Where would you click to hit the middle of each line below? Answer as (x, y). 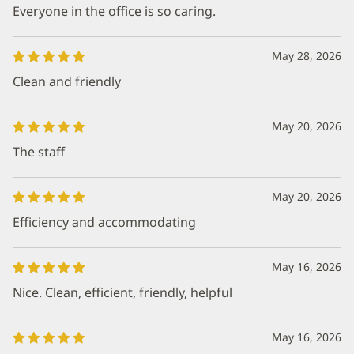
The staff (39, 151)
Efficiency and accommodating (104, 222)
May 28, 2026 (307, 55)
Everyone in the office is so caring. (114, 11)
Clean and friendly (67, 81)
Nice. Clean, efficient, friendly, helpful (122, 292)
